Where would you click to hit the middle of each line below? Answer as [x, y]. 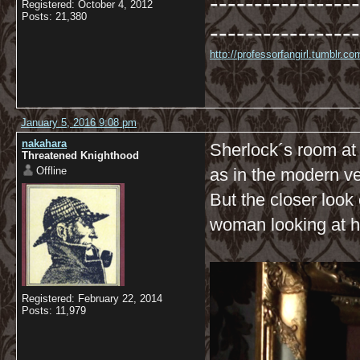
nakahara [44, 143]
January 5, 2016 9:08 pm [79, 123]
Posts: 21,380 [54, 16]
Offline [51, 171]
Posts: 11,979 [54, 311]
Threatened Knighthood [80, 155]
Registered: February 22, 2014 [92, 299]
